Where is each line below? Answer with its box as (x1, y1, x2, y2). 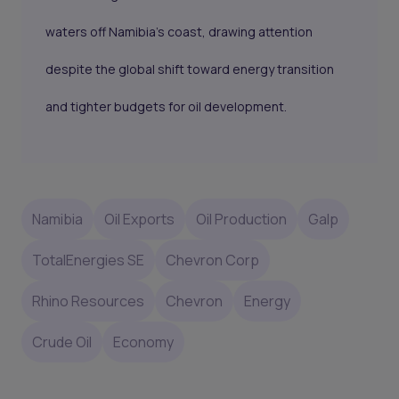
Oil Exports (104, 208, 175, 229)
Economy (113, 331, 174, 352)
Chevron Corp (166, 249, 259, 270)
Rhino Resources (32, 290, 144, 311)
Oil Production (196, 208, 287, 229)
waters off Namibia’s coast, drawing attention (45, 23, 313, 41)
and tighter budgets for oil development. (45, 98, 288, 116)
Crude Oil (32, 331, 92, 352)
